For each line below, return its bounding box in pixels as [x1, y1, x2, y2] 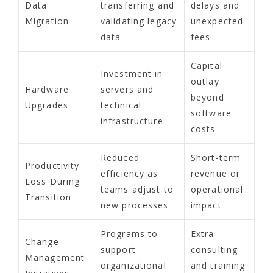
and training [191, 260, 246, 272]
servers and [101, 83, 154, 96]
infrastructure [101, 115, 163, 127]
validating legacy [101, 15, 177, 27]
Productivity [25, 160, 80, 172]
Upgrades [25, 99, 68, 112]
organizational [101, 260, 166, 272]
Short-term [191, 152, 241, 164]
